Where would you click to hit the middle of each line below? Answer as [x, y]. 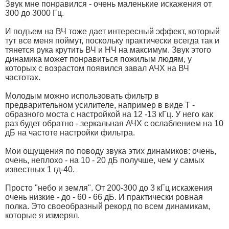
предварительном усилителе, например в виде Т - [100, 105]
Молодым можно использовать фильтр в [82, 96]
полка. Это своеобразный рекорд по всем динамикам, [108, 206]
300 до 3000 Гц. [35, 13]
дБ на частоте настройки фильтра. [70, 132]
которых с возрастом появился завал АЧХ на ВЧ [97, 68]
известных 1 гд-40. [40, 169]
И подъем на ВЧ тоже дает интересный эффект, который [112, 31]
